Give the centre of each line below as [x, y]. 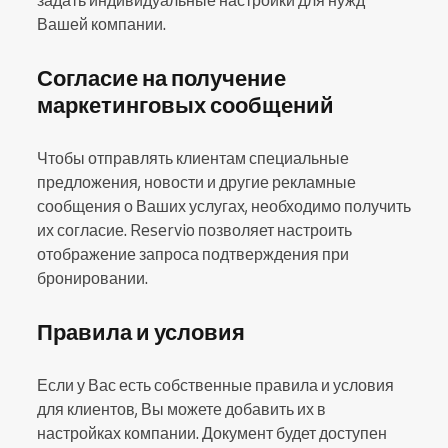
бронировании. [92, 278]
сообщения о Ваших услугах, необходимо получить [224, 206]
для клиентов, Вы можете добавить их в [181, 409]
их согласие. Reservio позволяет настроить [194, 230]
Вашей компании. [101, 24]
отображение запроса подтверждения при [193, 254]
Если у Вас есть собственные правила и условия [215, 385]
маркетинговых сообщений [185, 104]
